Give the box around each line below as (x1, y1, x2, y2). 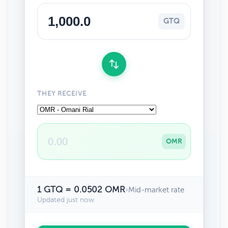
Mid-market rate (128, 186, 184, 194)
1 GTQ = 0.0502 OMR (37, 185, 125, 194)
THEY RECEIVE (37, 90, 87, 97)
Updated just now (37, 196, 94, 204)
